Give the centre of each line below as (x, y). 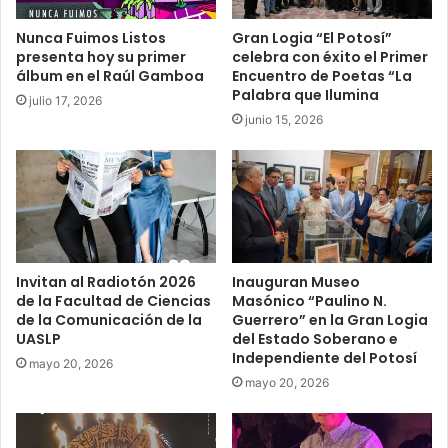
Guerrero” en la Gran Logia (330, 320)
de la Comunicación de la (109, 320)
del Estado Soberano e (315, 339)
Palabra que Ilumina (305, 95)
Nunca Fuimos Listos (91, 38)
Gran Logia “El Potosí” (312, 38)
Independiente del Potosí (324, 358)
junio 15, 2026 (284, 120)
